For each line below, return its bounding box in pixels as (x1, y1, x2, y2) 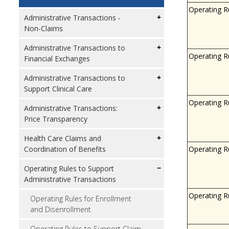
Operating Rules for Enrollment (30, 194, 131, 203)
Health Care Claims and (24, 133, 101, 143)
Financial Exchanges (24, 54, 90, 63)
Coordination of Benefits (24, 144, 106, 154)
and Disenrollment (30, 204, 91, 214)
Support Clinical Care (24, 84, 92, 94)
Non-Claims (24, 24, 63, 33)
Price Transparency (24, 114, 87, 124)
